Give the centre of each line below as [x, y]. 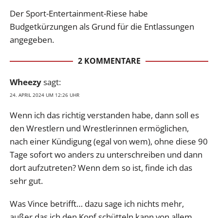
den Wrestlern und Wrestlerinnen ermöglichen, [99, 128]
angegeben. [32, 39]
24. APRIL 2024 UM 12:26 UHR [45, 95]
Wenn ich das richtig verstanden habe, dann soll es [104, 115]
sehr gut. [26, 181]
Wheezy [26, 82]
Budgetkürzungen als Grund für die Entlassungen [102, 26]
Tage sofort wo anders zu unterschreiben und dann [106, 154]
